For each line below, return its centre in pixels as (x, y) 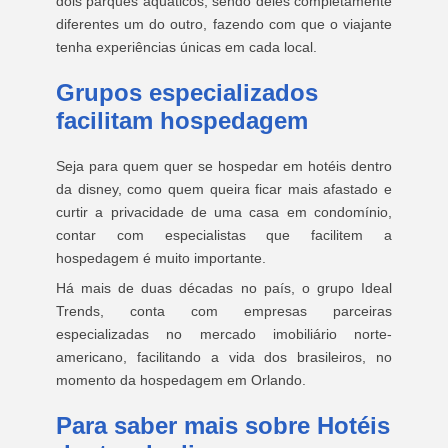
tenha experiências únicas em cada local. (186, 47)
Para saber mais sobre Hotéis (223, 425)
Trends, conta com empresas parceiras (224, 311)
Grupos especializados (187, 92)
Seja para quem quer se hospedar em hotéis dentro (224, 166)
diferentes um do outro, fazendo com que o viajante (224, 24)
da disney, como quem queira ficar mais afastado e (224, 189)
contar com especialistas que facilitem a (224, 235)
